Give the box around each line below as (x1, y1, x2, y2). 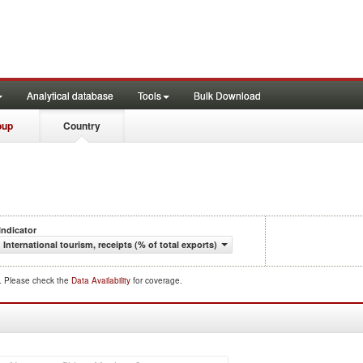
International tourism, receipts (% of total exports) (3, 238, 217, 250)
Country (63, 118, 100, 133)
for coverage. (133, 275, 182, 286)
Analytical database (27, 88, 113, 102)
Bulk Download (194, 88, 261, 102)
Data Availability (71, 275, 133, 286)
